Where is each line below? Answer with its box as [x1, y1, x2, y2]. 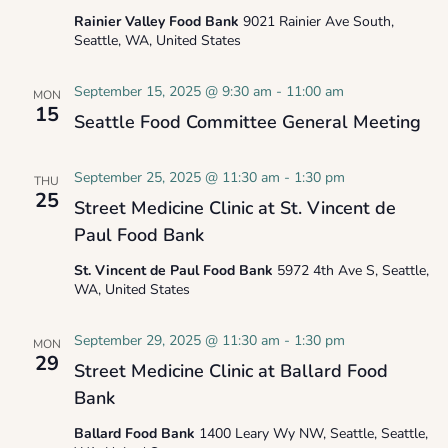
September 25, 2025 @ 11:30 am [73, 168, 280, 187]
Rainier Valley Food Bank [73, 12, 243, 31]
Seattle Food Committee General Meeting [73, 110, 421, 134]
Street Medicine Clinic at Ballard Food [73, 359, 388, 383]
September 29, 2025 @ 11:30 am [73, 331, 280, 350]
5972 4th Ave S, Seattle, [276, 261, 429, 280]
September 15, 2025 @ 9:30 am [73, 82, 272, 101]
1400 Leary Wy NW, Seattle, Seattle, [198, 424, 428, 443]
